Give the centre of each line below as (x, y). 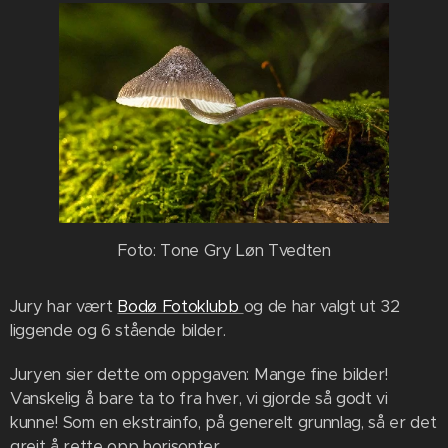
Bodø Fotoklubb (180, 306)
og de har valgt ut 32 (321, 306)
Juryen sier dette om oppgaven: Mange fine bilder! (199, 374)
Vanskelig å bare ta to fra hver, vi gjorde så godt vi (199, 398)
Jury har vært (64, 306)
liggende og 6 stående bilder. (118, 330)
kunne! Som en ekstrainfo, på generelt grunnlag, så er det (223, 422)
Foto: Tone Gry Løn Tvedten (224, 250)
